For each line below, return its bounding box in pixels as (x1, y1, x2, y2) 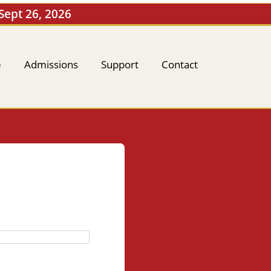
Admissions (24, 57, 78, 71)
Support (101, 57, 139, 71)
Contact (162, 57, 198, 71)
